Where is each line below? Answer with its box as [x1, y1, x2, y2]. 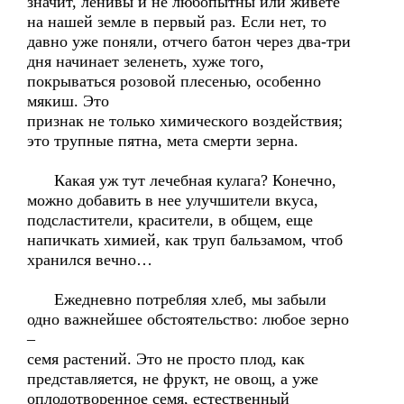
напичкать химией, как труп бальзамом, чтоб [27, 231, 343, 249]
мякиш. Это [27, 92, 109, 110]
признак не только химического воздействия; [27, 112, 343, 130]
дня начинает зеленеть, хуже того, [27, 52, 264, 70]
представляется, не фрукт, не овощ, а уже [27, 370, 318, 388]
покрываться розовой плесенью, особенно [27, 72, 321, 90]
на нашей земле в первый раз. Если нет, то [27, 13, 326, 31]
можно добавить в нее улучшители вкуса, [27, 191, 318, 209]
